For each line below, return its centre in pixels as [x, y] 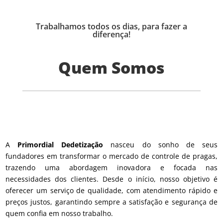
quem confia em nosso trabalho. [59, 214]
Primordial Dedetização [60, 145]
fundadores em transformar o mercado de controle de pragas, [111, 156]
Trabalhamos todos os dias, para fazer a [111, 27]
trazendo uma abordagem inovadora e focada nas [111, 168]
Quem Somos [111, 68]
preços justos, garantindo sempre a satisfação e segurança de [111, 202]
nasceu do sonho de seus [160, 145]
